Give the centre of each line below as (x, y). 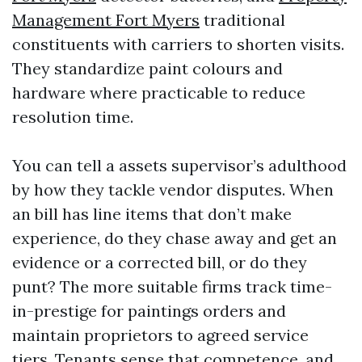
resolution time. (73, 117)
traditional (242, 20)
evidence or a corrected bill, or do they (160, 262)
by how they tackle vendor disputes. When (173, 189)
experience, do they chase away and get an (175, 238)
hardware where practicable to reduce (159, 93)
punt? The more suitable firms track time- (172, 286)
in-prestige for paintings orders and (149, 311)
